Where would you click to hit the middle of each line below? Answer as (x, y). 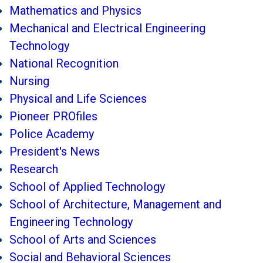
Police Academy (52, 134)
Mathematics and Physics (75, 11)
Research (34, 169)
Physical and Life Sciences (78, 99)
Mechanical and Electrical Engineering (107, 28)
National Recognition (64, 64)
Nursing (29, 81)
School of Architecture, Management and (115, 205)
